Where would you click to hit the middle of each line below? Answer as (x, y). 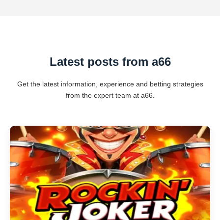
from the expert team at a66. (110, 95)
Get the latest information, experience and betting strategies (110, 84)
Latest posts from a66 (110, 62)
